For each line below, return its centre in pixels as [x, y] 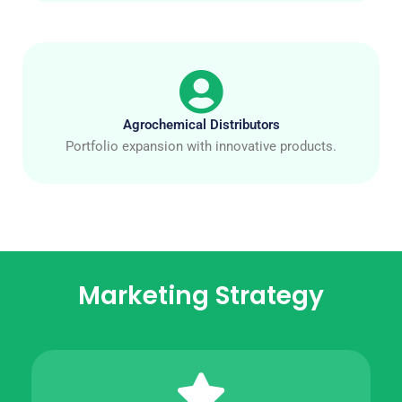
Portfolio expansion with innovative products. [201, 146]
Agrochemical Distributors [201, 124]
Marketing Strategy [201, 295]
